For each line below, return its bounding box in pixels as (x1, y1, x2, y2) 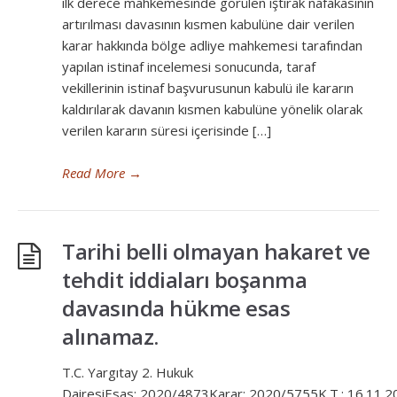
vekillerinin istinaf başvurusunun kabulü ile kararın (62, 79, 354, 97)
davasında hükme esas (62, 293, 290, 323)
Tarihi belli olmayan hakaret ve (62, 237, 370, 266)
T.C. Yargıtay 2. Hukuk (62, 363, 193, 381)
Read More (62, 164, 125, 182)
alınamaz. (62, 322, 159, 351)
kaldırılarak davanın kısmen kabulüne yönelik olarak (62, 100, 362, 118)
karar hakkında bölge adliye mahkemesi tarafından (62, 36, 362, 54)
